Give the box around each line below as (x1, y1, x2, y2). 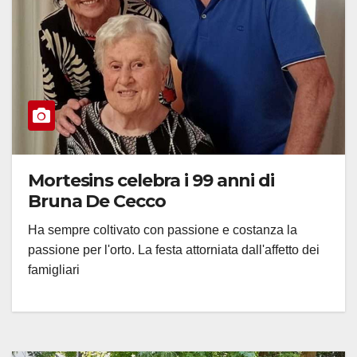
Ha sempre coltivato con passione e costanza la (28, 223, 297, 237)
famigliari (28, 263, 80, 277)
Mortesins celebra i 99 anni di (28, 170, 274, 192)
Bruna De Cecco (28, 190, 166, 213)
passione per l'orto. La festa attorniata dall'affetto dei (28, 243, 320, 257)
